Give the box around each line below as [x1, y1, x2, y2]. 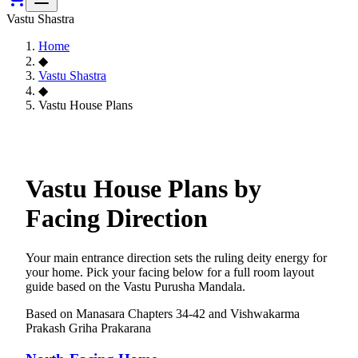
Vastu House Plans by [26, 174, 261, 204]
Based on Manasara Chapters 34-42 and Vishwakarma [26, 306, 300, 320]
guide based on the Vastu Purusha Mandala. [26, 279, 245, 293]
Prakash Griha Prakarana [26, 320, 151, 335]
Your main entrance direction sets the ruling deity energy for [26, 250, 327, 265]
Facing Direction [26, 204, 208, 233]
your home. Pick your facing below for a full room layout [26, 265, 314, 279]
